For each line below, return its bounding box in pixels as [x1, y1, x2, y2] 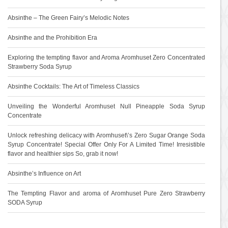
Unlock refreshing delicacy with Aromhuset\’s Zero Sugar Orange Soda [8, 132, 205, 139]
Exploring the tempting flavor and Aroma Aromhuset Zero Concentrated [8, 54, 205, 61]
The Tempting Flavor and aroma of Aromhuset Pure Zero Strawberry [8, 190, 205, 197]
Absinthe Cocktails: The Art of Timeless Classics [8, 83, 139, 90]
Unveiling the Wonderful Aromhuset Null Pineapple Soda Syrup [8, 103, 205, 110]
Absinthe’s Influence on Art [8, 170, 81, 177]
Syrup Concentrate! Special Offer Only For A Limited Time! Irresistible [8, 141, 205, 148]
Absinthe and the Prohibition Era [8, 34, 97, 41]
